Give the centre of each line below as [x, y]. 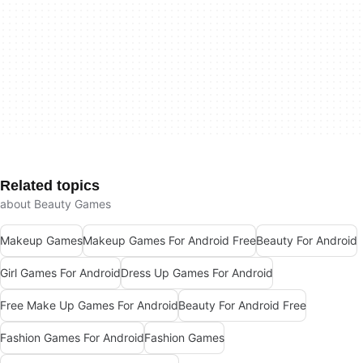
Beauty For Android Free [242, 305]
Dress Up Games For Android [197, 273]
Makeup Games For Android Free [169, 241]
